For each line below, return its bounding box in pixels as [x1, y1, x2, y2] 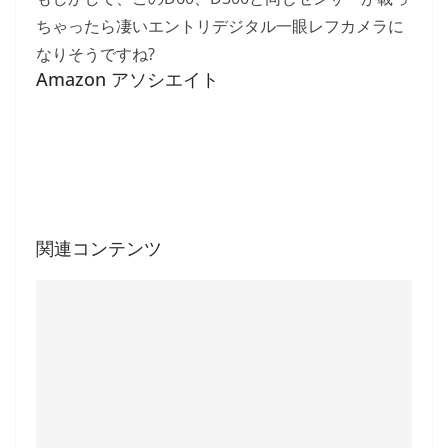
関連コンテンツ [36, 236, 162, 260]
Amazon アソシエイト [36, 67, 219, 91]
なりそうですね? [36, 43, 155, 65]
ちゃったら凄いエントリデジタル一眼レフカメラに [36, 15, 404, 37]
